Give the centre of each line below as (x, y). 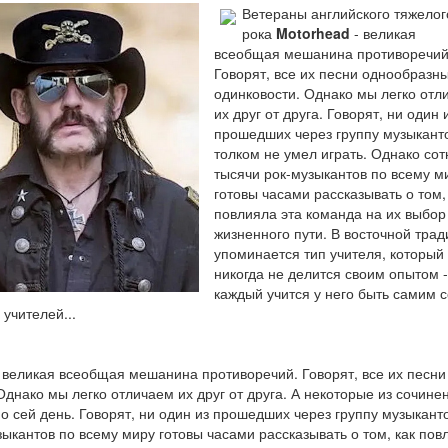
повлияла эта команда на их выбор (329, 213)
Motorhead (312, 33)
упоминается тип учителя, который (328, 253)
